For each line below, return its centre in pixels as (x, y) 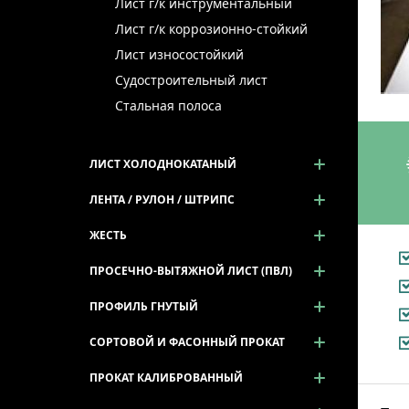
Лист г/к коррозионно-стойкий (211, 29)
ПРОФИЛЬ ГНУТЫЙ (144, 306)
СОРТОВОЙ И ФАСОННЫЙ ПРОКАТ (187, 342)
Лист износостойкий (179, 54)
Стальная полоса (168, 105)
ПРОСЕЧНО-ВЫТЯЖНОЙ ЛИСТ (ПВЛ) (191, 271)
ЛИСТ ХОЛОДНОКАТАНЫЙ (163, 164)
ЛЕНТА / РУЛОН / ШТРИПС (162, 199)
